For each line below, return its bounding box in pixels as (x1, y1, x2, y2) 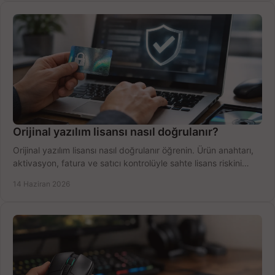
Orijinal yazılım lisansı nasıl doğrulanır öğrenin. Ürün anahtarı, (13, 144, 254, 155)
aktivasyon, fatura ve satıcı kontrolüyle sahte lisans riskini (13, 157, 242, 168)
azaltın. (13, 170, 42, 181)
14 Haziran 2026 (13, 179, 70, 188)
